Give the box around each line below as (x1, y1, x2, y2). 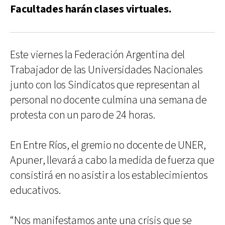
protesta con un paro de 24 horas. (10, 107, 155, 123)
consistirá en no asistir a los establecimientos (10, 168, 208, 183)
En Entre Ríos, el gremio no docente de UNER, (10, 138, 206, 153)
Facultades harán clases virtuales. (10, 2, 172, 17)
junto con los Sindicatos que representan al (10, 77, 200, 92)
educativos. (10, 183, 61, 198)
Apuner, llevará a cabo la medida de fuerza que (10, 153, 214, 168)
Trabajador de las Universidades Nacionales (10, 62, 203, 77)
